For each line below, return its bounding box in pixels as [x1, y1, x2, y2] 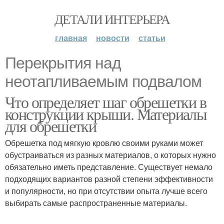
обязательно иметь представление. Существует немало [5, 161, 212, 172]
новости [95, 32, 129, 43]
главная [54, 32, 87, 43]
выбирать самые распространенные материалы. [5, 197, 187, 208]
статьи [138, 32, 165, 43]
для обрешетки [5, 115, 96, 136]
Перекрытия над [5, 54, 121, 72]
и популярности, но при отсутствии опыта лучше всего [5, 185, 207, 196]
